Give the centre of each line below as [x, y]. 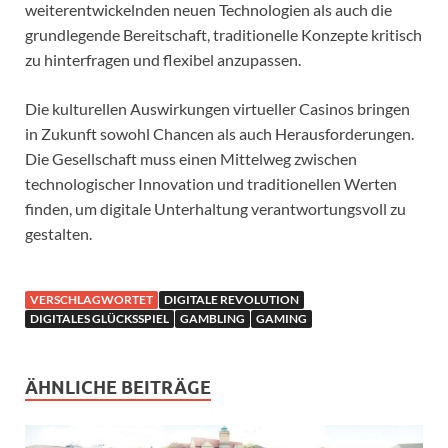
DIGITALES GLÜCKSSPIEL [99, 318]
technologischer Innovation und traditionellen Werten [211, 183]
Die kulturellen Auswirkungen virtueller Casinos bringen [217, 108]
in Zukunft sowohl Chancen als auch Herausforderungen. [219, 133]
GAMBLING [212, 318]
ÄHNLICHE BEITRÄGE [118, 387]
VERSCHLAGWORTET [91, 299]
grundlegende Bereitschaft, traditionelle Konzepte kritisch [223, 34]
